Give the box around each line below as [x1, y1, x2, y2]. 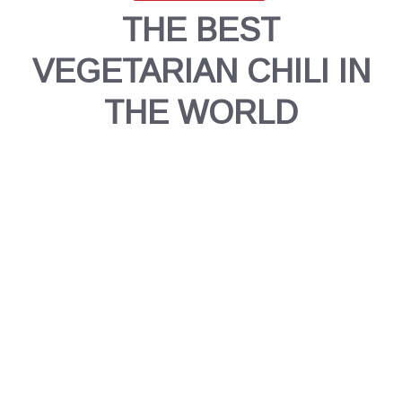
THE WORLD [104, 93, 298, 131]
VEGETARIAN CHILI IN [31, 52, 371, 90]
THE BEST [122, 11, 280, 48]
